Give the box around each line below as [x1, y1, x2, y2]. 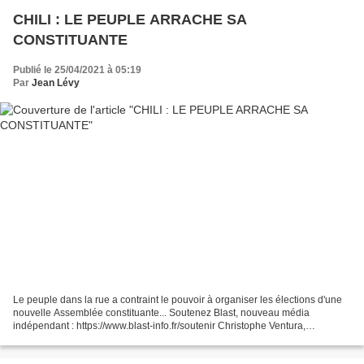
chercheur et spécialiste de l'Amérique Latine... [13, 333, 219, 345]
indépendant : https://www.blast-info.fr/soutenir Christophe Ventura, [13, 320, 305, 332]
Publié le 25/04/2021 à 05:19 [13, 63, 141, 76]
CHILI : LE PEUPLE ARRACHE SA [13, 11, 247, 28]
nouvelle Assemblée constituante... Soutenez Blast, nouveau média [13, 307, 310, 319]
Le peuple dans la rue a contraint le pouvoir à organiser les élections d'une [13, 294, 342, 306]
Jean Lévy [32, 76, 80, 89]
